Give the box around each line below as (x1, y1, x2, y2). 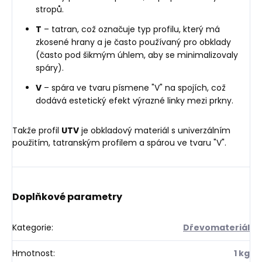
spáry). (36, 61, 64, 74)
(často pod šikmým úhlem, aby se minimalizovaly (36, 49, 238, 61)
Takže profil (12, 124, 61, 136)
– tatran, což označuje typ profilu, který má (42, 23, 220, 35)
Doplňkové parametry (12, 189, 122, 204)
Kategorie (12, 221, 51, 233)
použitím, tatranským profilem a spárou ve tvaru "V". (12, 136, 226, 149)
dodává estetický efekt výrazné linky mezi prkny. (36, 94, 233, 106)
